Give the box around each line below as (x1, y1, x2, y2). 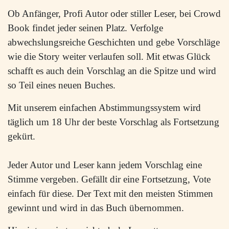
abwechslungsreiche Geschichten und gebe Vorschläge (8, 37, 220, 48)
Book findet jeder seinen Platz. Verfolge (8, 22, 163, 33)
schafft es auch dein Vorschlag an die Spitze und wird (8, 65, 216, 76)
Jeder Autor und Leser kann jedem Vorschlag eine (8, 159, 202, 170)
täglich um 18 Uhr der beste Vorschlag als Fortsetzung (8, 117, 219, 127)
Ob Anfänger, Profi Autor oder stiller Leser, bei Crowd (8, 8, 221, 19)
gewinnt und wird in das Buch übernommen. (8, 202, 184, 213)
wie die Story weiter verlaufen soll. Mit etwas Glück (8, 51, 211, 62)
